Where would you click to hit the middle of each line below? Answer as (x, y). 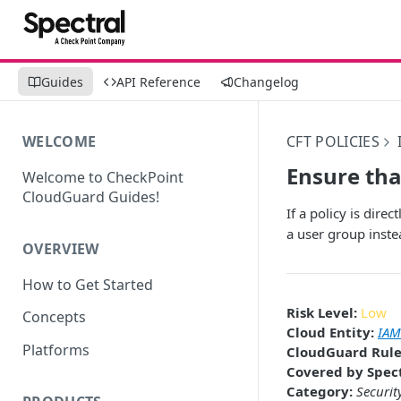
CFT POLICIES (333, 141)
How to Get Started (88, 284)
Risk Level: (322, 312)
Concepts (54, 317)
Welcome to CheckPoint (103, 177)
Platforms (56, 350)
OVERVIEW (61, 248)
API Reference (158, 81)
